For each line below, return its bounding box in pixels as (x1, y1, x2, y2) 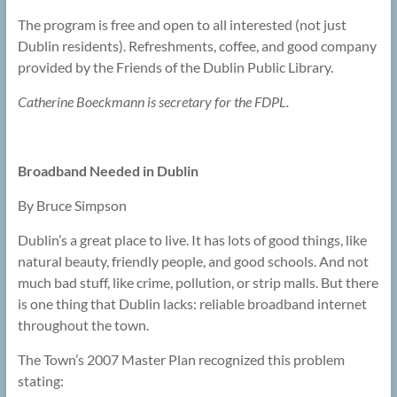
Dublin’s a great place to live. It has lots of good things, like (17, 231, 367, 249)
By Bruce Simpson (17, 197, 127, 214)
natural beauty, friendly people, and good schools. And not (17, 253, 369, 270)
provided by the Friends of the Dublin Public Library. (17, 58, 333, 76)
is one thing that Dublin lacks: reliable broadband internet (17, 295, 367, 313)
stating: (17, 372, 64, 390)
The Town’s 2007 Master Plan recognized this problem (17, 351, 345, 369)
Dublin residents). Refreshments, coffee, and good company (17, 37, 377, 55)
